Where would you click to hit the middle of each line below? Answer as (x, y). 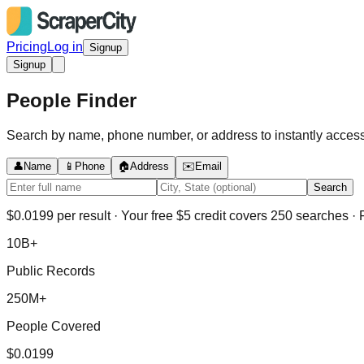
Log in (65, 47)
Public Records (51, 271)
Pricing (27, 47)
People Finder (71, 100)
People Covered (54, 326)
